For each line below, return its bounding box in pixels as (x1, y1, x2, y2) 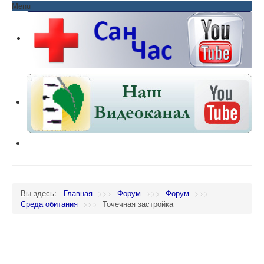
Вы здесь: (21, 187, 61, 199)
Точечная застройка (103, 198, 173, 210)
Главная (64, 187, 93, 199)
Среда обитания (21, 198, 78, 210)
